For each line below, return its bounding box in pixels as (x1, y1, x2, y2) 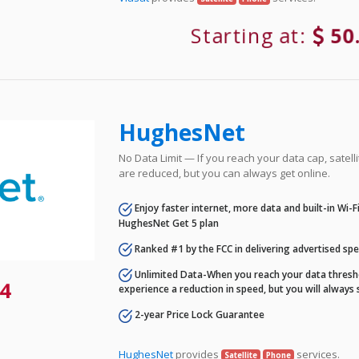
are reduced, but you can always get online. (119, 166, 331, 181)
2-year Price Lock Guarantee (132, 308, 265, 322)
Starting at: (194, 22, 312, 50)
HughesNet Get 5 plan (119, 216, 220, 230)
